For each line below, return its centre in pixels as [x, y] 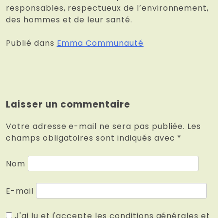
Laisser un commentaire [68, 105]
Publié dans [31, 43]
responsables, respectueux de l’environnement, [108, 8]
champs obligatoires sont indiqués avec [92, 138]
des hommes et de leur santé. [69, 20]
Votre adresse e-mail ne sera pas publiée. [96, 127]
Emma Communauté [100, 43]
